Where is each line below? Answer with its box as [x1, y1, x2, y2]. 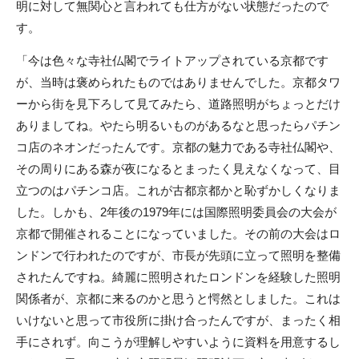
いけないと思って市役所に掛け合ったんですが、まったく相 [16, 313, 341, 327]
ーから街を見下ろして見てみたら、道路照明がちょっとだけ [16, 96, 341, 111]
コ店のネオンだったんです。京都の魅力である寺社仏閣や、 [16, 139, 341, 154]
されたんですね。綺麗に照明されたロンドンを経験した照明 [16, 269, 341, 284]
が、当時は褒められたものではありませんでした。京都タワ [16, 75, 341, 89]
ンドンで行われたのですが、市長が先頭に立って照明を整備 [16, 248, 341, 262]
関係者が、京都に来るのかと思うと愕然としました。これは [16, 291, 341, 305]
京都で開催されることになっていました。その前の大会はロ [16, 226, 341, 240]
